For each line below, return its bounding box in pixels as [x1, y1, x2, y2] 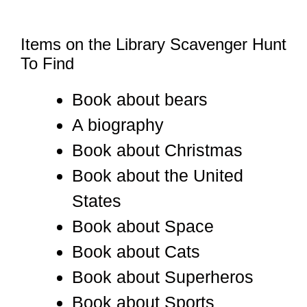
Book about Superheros [72, 267, 254, 286]
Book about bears [72, 89, 208, 109]
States [72, 191, 121, 210]
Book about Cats [72, 241, 200, 261]
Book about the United [72, 165, 243, 185]
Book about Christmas [72, 140, 243, 160]
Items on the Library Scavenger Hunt [21, 34, 286, 53]
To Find [21, 53, 74, 73]
